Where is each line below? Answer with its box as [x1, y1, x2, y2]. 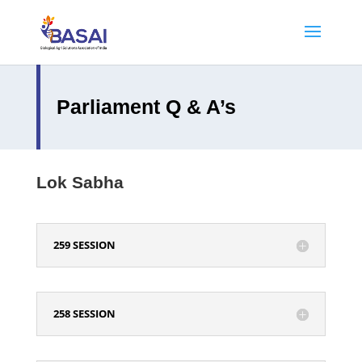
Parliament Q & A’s [56, 95, 236, 118]
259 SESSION [53, 238, 116, 252]
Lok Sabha [36, 173, 124, 192]
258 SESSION [53, 306, 116, 321]
